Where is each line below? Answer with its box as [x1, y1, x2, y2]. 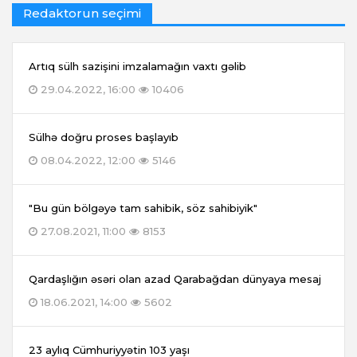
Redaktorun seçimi [23, 5, 141, 21]
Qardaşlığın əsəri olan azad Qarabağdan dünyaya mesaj [29, 272, 321, 285]
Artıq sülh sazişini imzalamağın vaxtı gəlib [29, 59, 246, 73]
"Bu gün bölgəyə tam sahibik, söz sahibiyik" [29, 201, 257, 214]
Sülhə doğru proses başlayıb [29, 130, 178, 143]
